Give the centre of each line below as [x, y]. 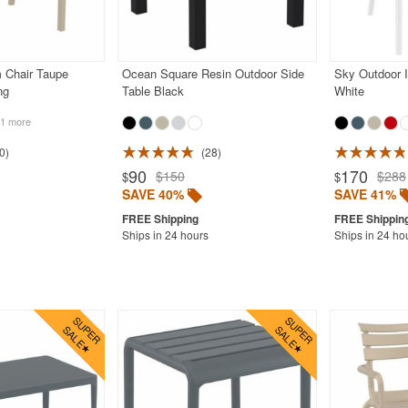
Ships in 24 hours [165, 234]
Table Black [153, 90]
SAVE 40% [153, 194]
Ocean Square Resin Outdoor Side [213, 73]
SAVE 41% [365, 194]
